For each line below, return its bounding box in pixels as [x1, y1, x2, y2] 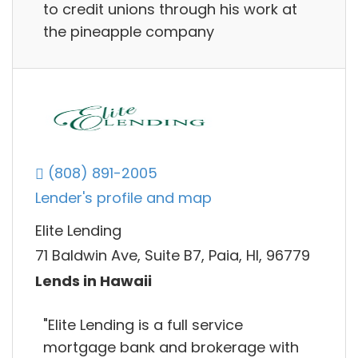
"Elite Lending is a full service [43, 314, 243, 335]
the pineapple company [43, 21, 214, 42]
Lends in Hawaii [35, 270, 152, 291]
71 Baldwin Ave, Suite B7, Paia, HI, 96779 [35, 245, 310, 266]
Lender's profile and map [35, 188, 212, 209]
